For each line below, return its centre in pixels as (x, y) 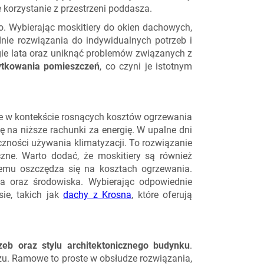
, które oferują (162, 195)
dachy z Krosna (98, 195)
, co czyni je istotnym (146, 66)
